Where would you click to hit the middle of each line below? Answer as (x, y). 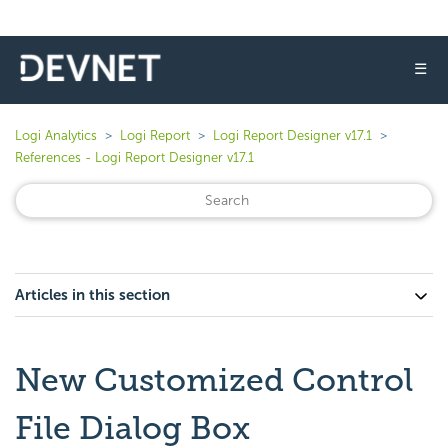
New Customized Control (214, 380)
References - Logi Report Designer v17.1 (134, 157)
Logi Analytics (56, 135)
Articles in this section (92, 295)
